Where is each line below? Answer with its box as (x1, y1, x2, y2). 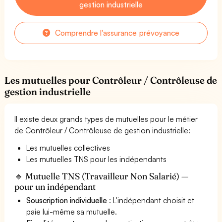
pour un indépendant (14, 180, 96, 192)
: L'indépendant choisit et (107, 195, 195, 205)
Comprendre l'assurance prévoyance (53, 27, 179, 38)
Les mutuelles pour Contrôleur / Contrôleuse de (4, 74, 218, 86)
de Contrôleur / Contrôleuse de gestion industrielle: (14, 125, 191, 135)
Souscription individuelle (26, 195, 108, 205)
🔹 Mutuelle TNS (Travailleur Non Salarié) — (14, 170, 189, 182)
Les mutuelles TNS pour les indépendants (26, 154, 167, 164)
